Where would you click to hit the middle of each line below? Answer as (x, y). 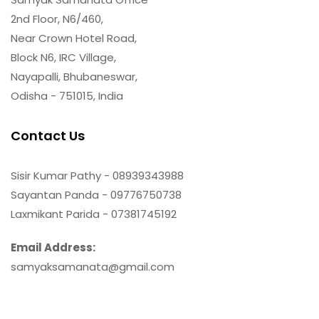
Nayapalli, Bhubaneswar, (74, 76)
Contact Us (48, 135)
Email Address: (53, 247)
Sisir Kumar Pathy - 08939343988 (97, 175)
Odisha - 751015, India (67, 95)
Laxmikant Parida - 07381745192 (94, 214)
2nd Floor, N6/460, (57, 19)
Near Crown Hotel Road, (74, 38)
